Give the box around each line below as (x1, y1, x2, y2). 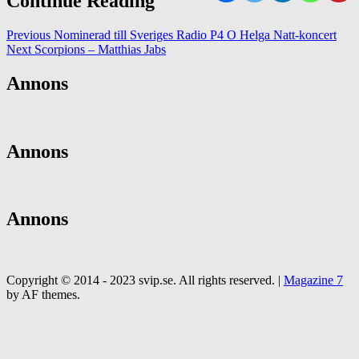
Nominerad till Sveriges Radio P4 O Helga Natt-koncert (50, 27, 337, 42)
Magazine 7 (284, 273, 343, 288)
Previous (6, 27, 50, 42)
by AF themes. (6, 288, 80, 302)
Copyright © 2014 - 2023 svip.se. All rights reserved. (6, 273, 278, 288)
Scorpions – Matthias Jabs (31, 42, 166, 56)
